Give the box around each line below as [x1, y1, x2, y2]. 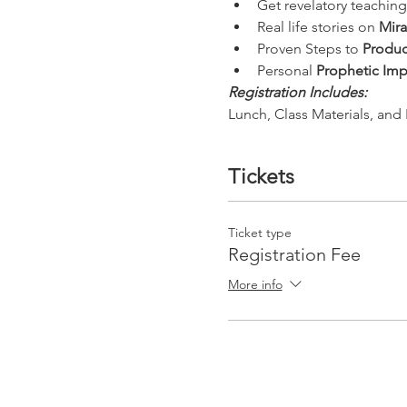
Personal [256, 62, 316, 79]
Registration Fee [227, 243, 361, 265]
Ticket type [227, 223, 292, 241]
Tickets [227, 164, 294, 189]
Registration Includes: [227, 84, 367, 101]
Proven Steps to [256, 40, 362, 57]
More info [227, 275, 283, 293]
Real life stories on [256, 18, 379, 35]
